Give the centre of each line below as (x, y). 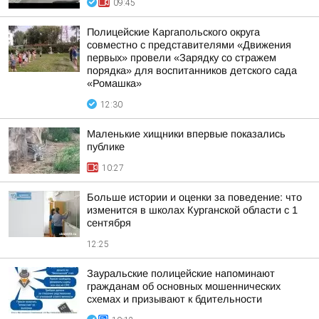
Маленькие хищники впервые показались (186, 134)
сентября (109, 223)
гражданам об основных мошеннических (184, 286)
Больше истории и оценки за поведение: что (194, 197)
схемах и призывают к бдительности (174, 299)
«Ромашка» (114, 83)
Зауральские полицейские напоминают (181, 273)
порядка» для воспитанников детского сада (192, 70)
